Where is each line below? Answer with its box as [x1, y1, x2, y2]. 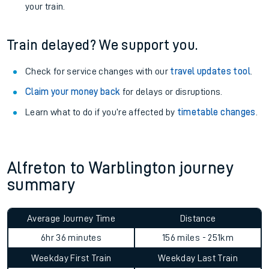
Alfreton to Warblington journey [7, 160, 233, 177]
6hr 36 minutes [41, 233, 101, 243]
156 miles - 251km [162, 233, 234, 243]
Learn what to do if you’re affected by [25, 107, 177, 117]
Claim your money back [25, 87, 121, 97]
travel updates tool [170, 67, 250, 76]
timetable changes [177, 107, 256, 117]
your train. [25, 2, 65, 11]
